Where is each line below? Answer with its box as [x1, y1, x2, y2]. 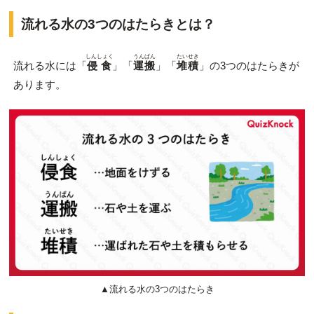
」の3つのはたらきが [198, 59, 299, 71]
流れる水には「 [13, 59, 87, 71]
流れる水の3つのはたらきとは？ [20, 16, 215, 32]
